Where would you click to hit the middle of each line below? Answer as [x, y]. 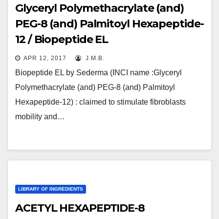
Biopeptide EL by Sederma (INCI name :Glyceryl [99, 73]
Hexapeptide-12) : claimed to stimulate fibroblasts [100, 102]
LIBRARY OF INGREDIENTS [51, 189]
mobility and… [40, 117]
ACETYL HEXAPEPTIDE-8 [80, 208]
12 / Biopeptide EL [62, 39]
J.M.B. [94, 58]
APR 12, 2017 [45, 58]
